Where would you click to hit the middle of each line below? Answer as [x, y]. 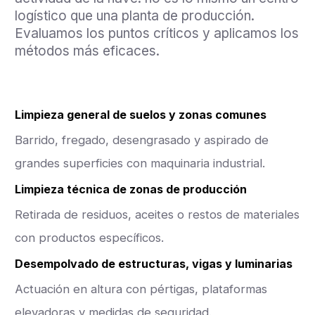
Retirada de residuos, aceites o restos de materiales [157, 215]
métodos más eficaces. [87, 51]
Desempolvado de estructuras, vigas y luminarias [154, 264]
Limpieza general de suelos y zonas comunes [141, 115]
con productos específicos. [89, 238]
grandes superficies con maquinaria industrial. [140, 163]
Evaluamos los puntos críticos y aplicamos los [157, 33]
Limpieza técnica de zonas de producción [131, 189]
